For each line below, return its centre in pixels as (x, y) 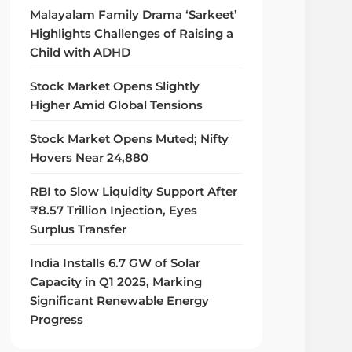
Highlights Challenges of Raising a (132, 34)
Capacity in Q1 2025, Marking (116, 282)
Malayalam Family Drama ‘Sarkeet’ (134, 15)
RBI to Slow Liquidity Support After (134, 192)
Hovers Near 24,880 (90, 158)
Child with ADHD (81, 53)
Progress (57, 320)
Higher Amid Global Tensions (117, 106)
